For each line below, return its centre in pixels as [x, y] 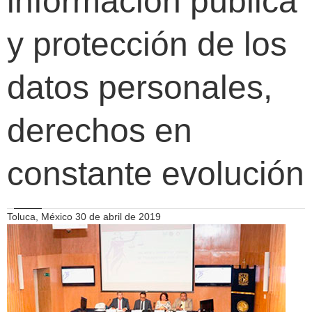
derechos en [100, 131]
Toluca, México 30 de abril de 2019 [84, 217]
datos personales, [140, 87]
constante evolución [156, 174]
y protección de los [147, 44]
